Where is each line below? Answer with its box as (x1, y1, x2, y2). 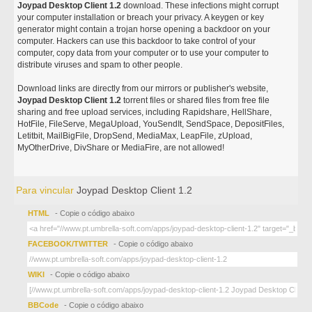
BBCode (28, 301, 61, 309)
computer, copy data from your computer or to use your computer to (17, 48, 270, 58)
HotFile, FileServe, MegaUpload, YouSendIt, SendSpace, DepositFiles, (17, 119, 285, 129)
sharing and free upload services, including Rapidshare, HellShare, (17, 107, 272, 117)
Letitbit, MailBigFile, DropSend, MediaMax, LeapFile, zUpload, (17, 131, 253, 141)
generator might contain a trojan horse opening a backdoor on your (17, 24, 271, 34)
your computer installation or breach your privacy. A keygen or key (17, 13, 265, 22)
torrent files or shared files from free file (121, 95, 270, 105)
